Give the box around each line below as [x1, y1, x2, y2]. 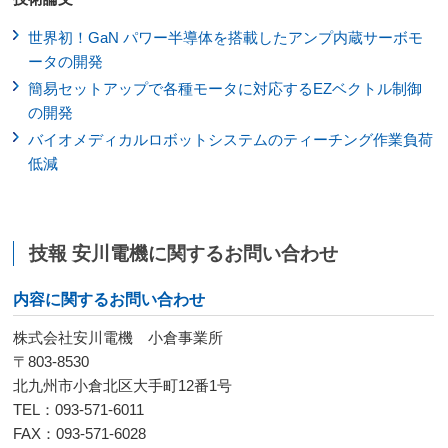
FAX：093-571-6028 [13, 425, 147, 443]
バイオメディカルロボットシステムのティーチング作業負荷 [28, 131, 434, 149]
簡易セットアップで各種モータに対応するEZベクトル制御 [28, 80, 423, 98]
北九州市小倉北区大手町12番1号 [13, 377, 233, 395]
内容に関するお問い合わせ [13, 290, 206, 309]
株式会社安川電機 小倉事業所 [13, 329, 224, 347]
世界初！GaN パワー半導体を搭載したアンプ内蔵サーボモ [28, 29, 424, 47]
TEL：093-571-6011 [13, 401, 145, 419]
